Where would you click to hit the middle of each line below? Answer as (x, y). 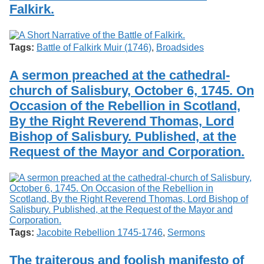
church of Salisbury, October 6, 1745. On (132, 90)
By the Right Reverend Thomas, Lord (122, 121)
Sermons (186, 232)
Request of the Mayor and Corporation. (127, 151)
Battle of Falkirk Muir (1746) (94, 47)
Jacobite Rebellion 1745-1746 (100, 232)
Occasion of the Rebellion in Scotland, (125, 105)
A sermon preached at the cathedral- (120, 75)
